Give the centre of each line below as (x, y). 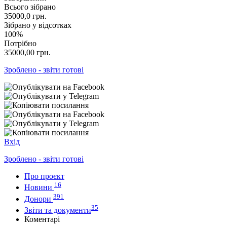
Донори (38, 199)
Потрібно (20, 43)
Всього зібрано (30, 7)
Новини (38, 187)
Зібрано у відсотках (38, 25)
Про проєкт (44, 176)
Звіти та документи (58, 210)
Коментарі (42, 219)
